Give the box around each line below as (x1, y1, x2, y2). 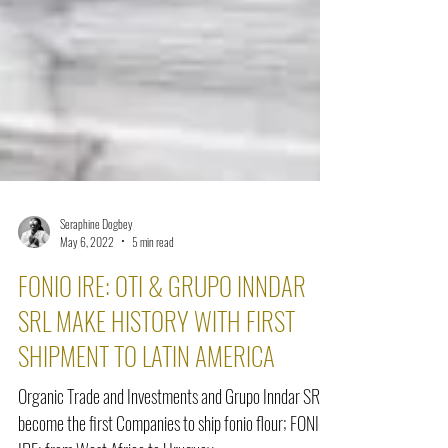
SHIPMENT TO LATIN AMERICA (18, 369, 275, 407)
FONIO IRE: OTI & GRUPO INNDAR (18, 299, 306, 337)
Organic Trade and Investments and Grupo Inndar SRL (18, 415, 327, 442)
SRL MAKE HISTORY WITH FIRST (18, 334, 295, 372)
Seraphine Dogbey (60, 247, 133, 265)
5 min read (132, 265, 174, 283)
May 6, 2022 (60, 265, 114, 283)
